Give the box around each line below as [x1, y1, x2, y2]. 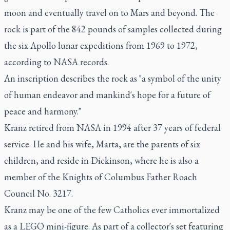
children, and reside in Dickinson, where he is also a [4, 155, 199, 166]
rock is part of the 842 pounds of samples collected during [4, 23, 222, 35]
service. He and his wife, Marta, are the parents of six [4, 138, 200, 150]
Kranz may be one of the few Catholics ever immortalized [4, 204, 220, 216]
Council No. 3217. [4, 187, 73, 199]
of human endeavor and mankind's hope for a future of [4, 89, 210, 101]
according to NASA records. [4, 56, 109, 68]
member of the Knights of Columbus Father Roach [4, 171, 197, 183]
